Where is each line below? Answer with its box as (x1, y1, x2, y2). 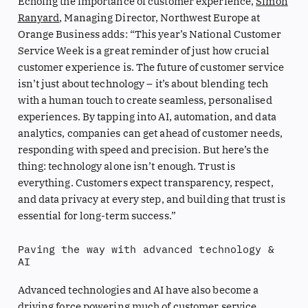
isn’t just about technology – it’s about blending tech (17, 76, 268, 90)
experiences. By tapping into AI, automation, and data (17, 109, 276, 123)
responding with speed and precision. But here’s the (17, 142, 269, 156)
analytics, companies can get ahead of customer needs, (17, 126, 283, 140)
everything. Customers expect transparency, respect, (17, 175, 274, 189)
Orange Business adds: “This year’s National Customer (17, 27, 281, 41)
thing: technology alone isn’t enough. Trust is (17, 159, 236, 173)
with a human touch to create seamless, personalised (17, 93, 272, 107)
